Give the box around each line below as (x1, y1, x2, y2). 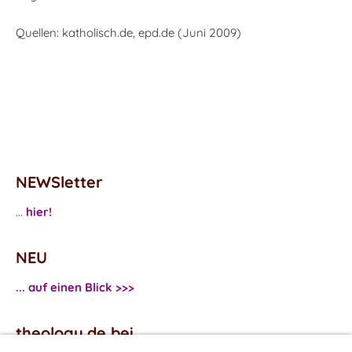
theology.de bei (16, 323, 134, 343)
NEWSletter (16, 172, 103, 192)
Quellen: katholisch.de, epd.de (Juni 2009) (16, 25, 241, 40)
